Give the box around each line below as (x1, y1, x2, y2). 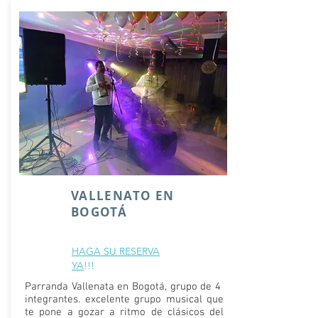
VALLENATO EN (71, 187, 175, 204)
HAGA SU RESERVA (72, 245, 160, 258)
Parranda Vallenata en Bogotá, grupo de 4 (25, 280, 224, 293)
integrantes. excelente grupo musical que (25, 293, 224, 306)
